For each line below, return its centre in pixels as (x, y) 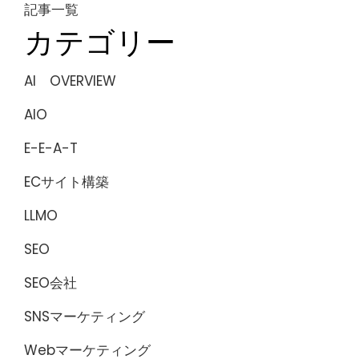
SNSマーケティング (85, 317)
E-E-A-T (51, 148)
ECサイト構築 (67, 182)
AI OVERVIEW (70, 81)
